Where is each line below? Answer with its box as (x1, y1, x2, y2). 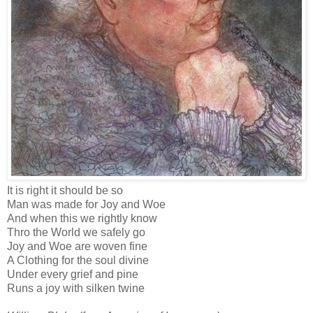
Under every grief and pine (7, 268, 141, 280)
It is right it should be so (7, 184, 126, 196)
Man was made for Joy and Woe (7, 198, 168, 210)
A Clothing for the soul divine (7, 254, 152, 266)
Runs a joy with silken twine (7, 282, 147, 294)
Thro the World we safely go (7, 226, 148, 238)
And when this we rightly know (7, 212, 160, 224)
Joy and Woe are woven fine (7, 240, 150, 252)
